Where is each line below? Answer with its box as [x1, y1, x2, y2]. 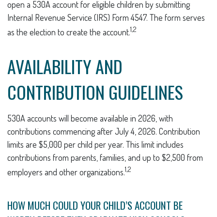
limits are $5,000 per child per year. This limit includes [7, 139, 184, 150]
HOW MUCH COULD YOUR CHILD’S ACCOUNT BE [7, 198, 183, 213]
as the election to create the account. [7, 27, 130, 37]
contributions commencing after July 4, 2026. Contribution [7, 126, 200, 137]
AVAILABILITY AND [7, 53, 123, 79]
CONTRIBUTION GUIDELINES [7, 79, 183, 105]
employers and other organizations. [7, 167, 125, 177]
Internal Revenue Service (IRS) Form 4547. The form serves [7, 12, 205, 23]
